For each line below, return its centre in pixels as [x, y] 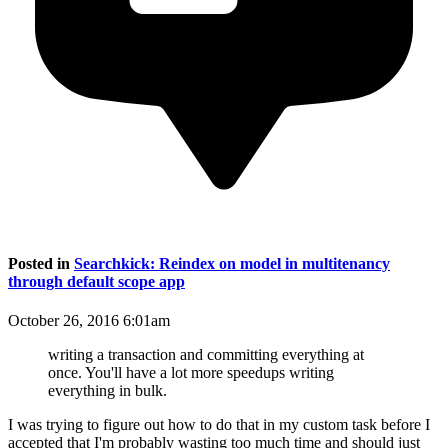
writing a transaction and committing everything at [206, 355]
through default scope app [96, 282]
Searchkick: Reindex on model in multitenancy [232, 264]
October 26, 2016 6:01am [89, 321]
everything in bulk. [107, 391]
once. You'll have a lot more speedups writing [191, 373]
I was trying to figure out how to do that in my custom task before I [219, 425]
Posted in [41, 264]
